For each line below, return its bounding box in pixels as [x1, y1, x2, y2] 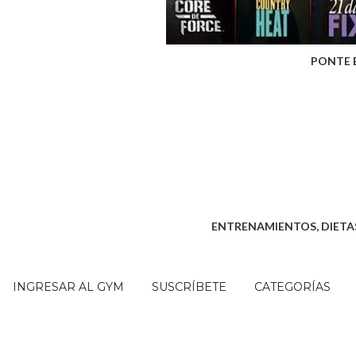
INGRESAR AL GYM [12, 280, 124, 294]
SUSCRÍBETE [151, 280, 226, 294]
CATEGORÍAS [253, 280, 331, 294]
